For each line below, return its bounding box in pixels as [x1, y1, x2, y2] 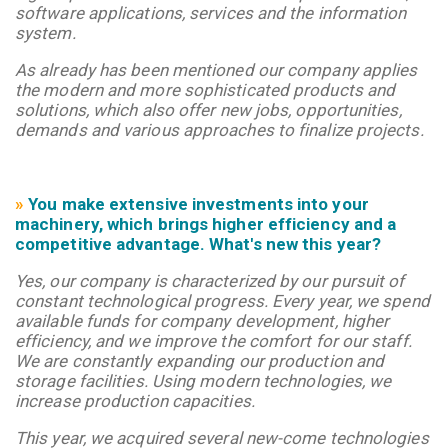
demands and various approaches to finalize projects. [15, 119, 424, 140]
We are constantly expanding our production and [15, 350, 385, 371]
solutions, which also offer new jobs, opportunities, [15, 99, 402, 120]
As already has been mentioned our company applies [15, 59, 418, 80]
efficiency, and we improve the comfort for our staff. [15, 330, 412, 351]
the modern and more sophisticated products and [15, 79, 396, 100]
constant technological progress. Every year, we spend [15, 290, 430, 311]
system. [15, 22, 76, 43]
